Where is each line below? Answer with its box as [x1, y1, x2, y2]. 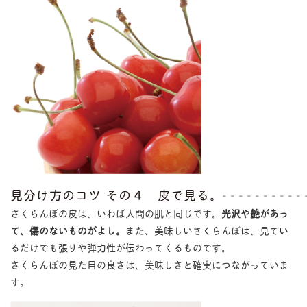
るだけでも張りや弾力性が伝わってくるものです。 [10, 239, 231, 254]
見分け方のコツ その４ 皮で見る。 [10, 184, 223, 204]
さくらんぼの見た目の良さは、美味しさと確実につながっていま [10, 256, 288, 271]
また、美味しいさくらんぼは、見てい [125, 222, 288, 237]
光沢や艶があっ [221, 205, 288, 220]
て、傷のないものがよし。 [10, 222, 125, 237]
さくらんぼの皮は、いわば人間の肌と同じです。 [10, 205, 221, 220]
